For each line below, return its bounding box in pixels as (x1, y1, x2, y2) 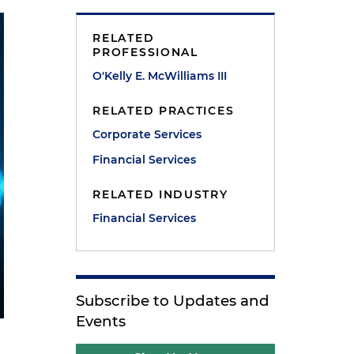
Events (76, 312, 126, 330)
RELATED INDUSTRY (92, 187, 228, 201)
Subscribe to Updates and (76, 292, 270, 310)
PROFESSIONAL (92, 45, 198, 59)
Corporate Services (92, 127, 202, 141)
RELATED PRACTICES (92, 104, 235, 118)
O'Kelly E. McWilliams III (92, 69, 228, 83)
